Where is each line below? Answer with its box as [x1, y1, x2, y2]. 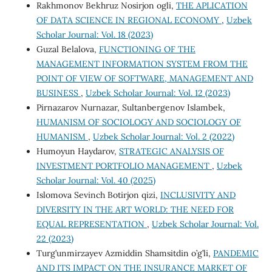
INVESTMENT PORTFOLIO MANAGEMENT [36, 160, 212, 171]
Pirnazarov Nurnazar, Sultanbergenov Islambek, [36, 101, 225, 113]
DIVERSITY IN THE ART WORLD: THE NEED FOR [36, 203, 234, 215]
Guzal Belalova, [36, 43, 99, 55]
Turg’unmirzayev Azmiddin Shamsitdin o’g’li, [36, 247, 213, 259]
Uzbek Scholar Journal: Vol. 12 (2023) [85, 87, 230, 98]
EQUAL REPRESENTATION [36, 218, 147, 229]
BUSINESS [36, 87, 81, 98]
